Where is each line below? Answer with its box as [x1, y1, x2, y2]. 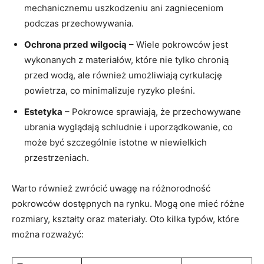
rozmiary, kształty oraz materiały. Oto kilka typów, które [12, 213, 239, 225]
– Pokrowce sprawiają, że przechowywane [62, 105, 241, 117]
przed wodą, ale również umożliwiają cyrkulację [24, 69, 222, 81]
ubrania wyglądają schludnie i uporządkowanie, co [24, 121, 233, 133]
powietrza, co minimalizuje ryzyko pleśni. [24, 84, 195, 96]
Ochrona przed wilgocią [24, 38, 127, 50]
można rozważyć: [12, 228, 84, 240]
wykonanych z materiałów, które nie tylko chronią [24, 54, 229, 65]
